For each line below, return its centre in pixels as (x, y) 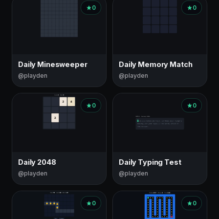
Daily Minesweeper (53, 64)
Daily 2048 (37, 162)
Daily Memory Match (156, 64)
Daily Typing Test (150, 162)
